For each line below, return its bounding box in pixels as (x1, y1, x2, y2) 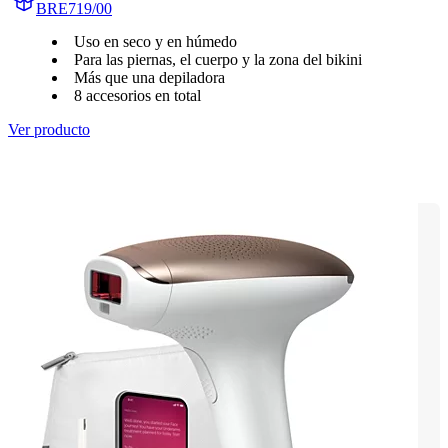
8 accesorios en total (74, 87, 201, 105)
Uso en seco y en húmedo (74, 33, 237, 51)
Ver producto (8, 121, 90, 139)
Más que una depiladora (74, 69, 225, 87)
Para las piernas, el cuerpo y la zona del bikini (74, 51, 362, 69)
